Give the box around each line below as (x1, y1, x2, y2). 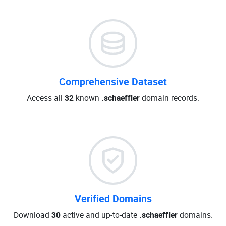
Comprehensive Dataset (59, 75, 167, 88)
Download (13, 209, 51, 220)
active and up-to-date (60, 209, 139, 220)
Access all (27, 92, 65, 103)
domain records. (140, 92, 199, 103)
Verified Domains (74, 192, 152, 205)
